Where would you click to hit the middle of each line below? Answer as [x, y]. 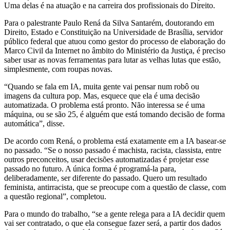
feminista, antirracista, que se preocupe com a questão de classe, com [115, 187]
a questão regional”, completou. [55, 197]
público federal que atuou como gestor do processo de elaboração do [115, 42]
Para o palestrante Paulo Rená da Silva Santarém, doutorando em [109, 23]
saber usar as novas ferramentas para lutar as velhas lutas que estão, [112, 60]
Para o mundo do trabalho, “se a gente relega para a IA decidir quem [114, 214]
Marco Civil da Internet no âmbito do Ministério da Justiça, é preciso [115, 51]
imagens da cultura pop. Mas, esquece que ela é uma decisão [102, 96]
